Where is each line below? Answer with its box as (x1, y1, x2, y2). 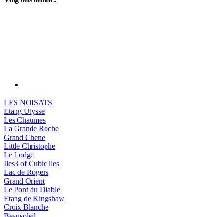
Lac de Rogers (4, 168, 48, 177)
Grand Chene (4, 133, 45, 142)
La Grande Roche (4, 124, 59, 133)
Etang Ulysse (4, 107, 45, 116)
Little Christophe (4, 142, 55, 151)
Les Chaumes (4, 116, 46, 124)
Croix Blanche (4, 203, 48, 212)
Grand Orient (4, 177, 45, 186)
